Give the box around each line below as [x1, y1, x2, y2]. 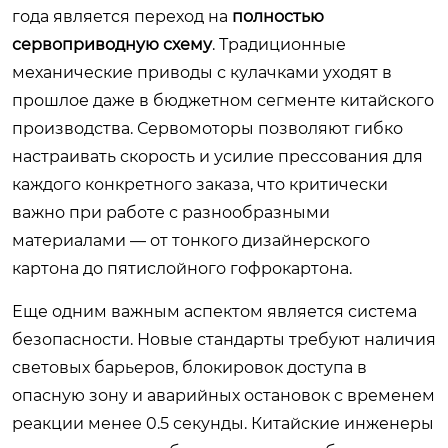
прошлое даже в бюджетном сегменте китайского [12, 91, 434, 110]
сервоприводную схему [12, 35, 212, 54]
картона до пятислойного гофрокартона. [12, 259, 352, 278]
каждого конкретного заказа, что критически [12, 175, 388, 194]
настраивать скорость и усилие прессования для [12, 147, 423, 166]
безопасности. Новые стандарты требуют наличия [12, 330, 436, 349]
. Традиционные [212, 35, 346, 54]
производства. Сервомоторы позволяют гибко [12, 119, 403, 138]
